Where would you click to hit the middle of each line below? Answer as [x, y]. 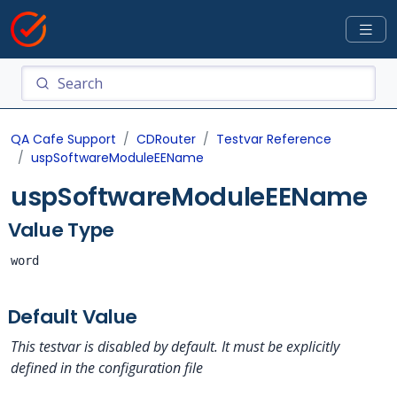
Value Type [61, 230]
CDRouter [166, 139]
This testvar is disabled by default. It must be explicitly [175, 346]
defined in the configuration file [107, 368]
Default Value [73, 317]
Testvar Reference [274, 139]
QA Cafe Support [63, 139]
